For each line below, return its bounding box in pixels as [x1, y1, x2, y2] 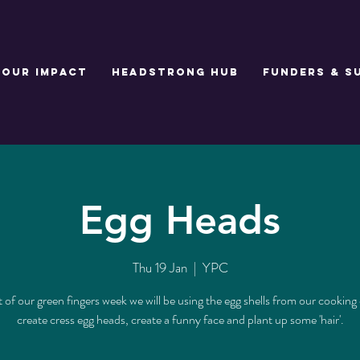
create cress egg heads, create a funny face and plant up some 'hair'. [16, 309, 344, 329]
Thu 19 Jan [132, 257, 187, 277]
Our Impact [2, 66, 88, 78]
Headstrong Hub [112, 66, 239, 78]
